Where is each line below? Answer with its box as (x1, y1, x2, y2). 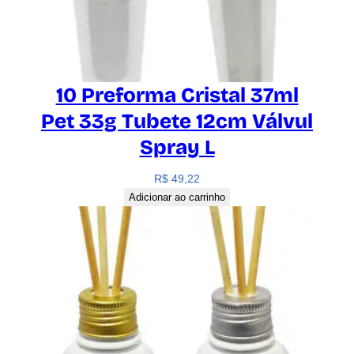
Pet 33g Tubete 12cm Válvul (41, 108, 313, 134)
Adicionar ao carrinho (129, 190, 225, 203)
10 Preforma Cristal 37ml (55, 82, 299, 107)
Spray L (139, 134, 215, 160)
